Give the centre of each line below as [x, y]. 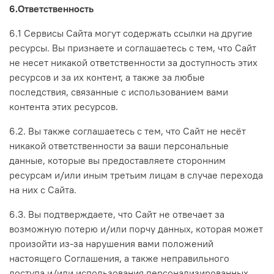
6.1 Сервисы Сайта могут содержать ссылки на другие [131, 33]
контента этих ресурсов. [64, 106]
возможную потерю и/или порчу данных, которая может [136, 228]
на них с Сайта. [43, 189]
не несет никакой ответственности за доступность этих [133, 62]
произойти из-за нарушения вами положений [111, 243]
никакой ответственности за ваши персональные [119, 145]
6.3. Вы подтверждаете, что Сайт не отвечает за [117, 214]
